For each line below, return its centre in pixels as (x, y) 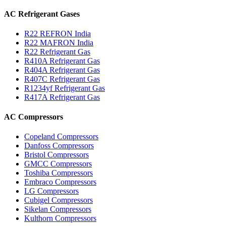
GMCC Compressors (58, 164)
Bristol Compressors (56, 155)
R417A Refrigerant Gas (62, 97)
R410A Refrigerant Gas (62, 61)
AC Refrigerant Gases (42, 14)
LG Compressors (51, 191)
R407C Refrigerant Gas (62, 79)
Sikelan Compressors (58, 209)
